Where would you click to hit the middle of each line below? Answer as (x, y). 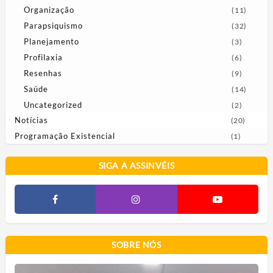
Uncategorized (53, 105)
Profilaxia (43, 57)
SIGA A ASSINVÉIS (136, 165)
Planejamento (51, 41)
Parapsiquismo (53, 25)
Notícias (31, 120)
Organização (49, 9)
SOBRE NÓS (136, 244)
